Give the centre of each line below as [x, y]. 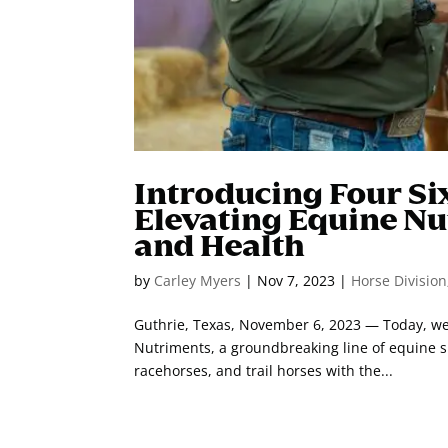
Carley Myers [198, 280]
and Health [220, 245]
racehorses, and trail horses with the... [264, 370]
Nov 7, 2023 [296, 280]
